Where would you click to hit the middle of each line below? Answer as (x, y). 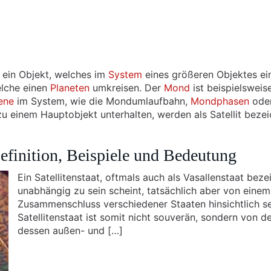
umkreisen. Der (127, 88)
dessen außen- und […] (70, 230)
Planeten (70, 88)
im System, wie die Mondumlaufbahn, (102, 101)
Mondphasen (220, 101)
